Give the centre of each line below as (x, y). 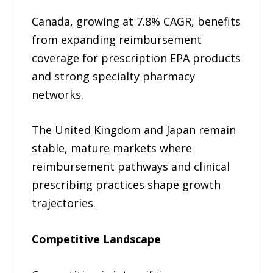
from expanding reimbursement (117, 39)
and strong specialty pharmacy (114, 76)
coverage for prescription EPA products (136, 58)
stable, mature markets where (112, 148)
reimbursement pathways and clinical (131, 167)
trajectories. (64, 203)
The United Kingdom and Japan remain (134, 130)
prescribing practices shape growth (126, 185)
